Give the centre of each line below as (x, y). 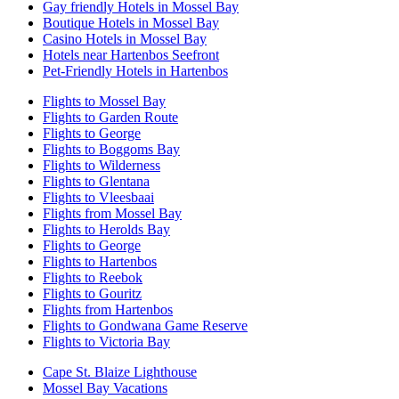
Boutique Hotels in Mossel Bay (131, 22)
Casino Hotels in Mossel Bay (125, 38)
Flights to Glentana (96, 181)
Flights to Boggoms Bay (111, 149)
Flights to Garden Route (110, 117)
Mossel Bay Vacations (105, 387)
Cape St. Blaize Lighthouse (120, 371)
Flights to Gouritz (92, 293)
